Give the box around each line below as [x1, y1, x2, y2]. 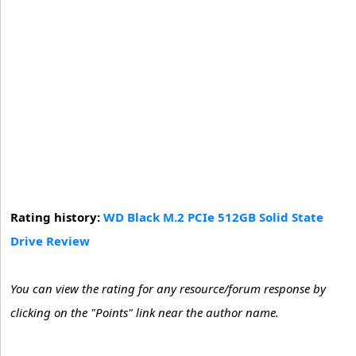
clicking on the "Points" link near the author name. [10, 304, 279, 321]
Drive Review [10, 233, 90, 250]
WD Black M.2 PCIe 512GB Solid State [103, 209, 323, 226]
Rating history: [10, 209, 103, 226]
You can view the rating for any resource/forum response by [10, 281, 326, 297]
